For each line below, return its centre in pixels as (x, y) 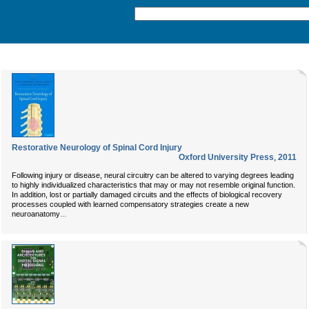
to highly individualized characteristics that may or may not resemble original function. (153, 185)
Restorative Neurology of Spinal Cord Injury (97, 148)
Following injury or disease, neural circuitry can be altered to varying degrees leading (153, 175)
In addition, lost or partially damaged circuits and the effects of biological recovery (147, 195)
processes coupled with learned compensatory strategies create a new (130, 204)
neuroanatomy (36, 214)
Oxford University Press (226, 157)
